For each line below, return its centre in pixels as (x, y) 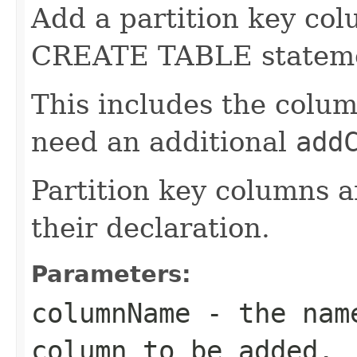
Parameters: (111, 274)
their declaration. (151, 228)
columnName (111, 313)
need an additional (163, 141)
